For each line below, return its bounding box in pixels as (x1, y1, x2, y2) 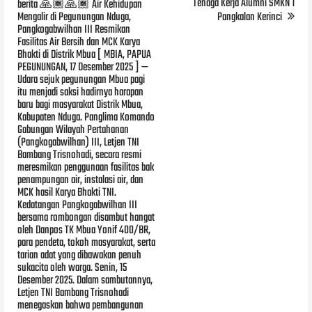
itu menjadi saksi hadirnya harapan (17, 83, 144, 102)
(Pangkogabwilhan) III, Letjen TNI (17, 133, 140, 152)
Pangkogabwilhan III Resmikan (17, 20, 131, 39)
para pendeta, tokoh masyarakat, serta (17, 233, 156, 252)
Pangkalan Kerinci (217, 8, 284, 26)
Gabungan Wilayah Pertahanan (17, 120, 130, 139)
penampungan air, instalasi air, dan (17, 171, 144, 189)
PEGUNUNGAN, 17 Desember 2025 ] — (17, 58, 149, 77)
